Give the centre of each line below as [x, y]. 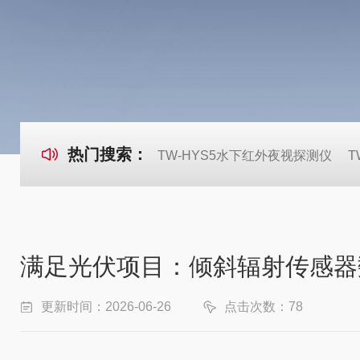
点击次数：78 [264, 307]
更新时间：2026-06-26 [106, 307]
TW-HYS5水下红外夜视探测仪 [245, 155]
